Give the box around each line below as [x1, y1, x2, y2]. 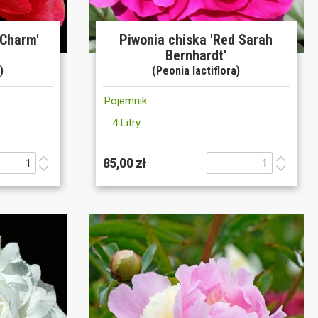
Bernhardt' [165, 47, 227, 65]
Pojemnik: [104, 94, 149, 108]
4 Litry [112, 116, 141, 130]
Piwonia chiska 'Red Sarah [119, 31, 273, 49]
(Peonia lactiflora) [152, 64, 241, 78]
